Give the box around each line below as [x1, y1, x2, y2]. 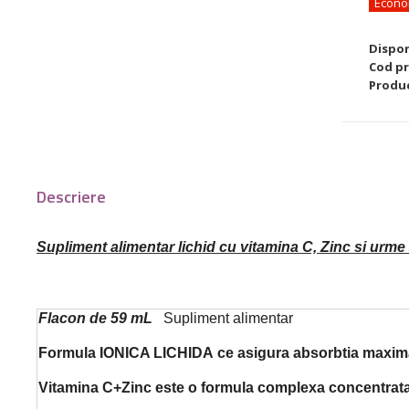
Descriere [37, 184, 106, 209]
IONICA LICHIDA [100, 344, 217, 361]
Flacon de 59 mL [38, 309, 163, 326]
